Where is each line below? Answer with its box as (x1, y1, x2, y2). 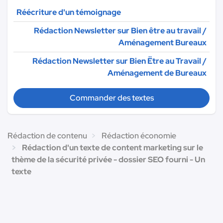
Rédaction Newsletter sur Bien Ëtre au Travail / (32, 55, 207, 66)
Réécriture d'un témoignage (16, 6, 121, 17)
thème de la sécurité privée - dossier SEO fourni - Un (11, 154, 205, 165)
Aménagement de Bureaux (108, 67, 207, 78)
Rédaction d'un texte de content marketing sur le (22, 142, 203, 153)
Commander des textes (69, 92, 154, 103)
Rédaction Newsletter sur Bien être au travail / (34, 25, 207, 36)
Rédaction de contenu (7, 130, 87, 141)
